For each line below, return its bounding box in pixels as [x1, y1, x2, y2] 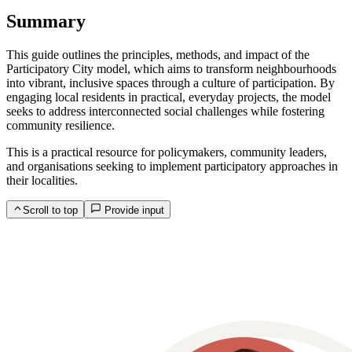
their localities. [6, 174, 78, 188]
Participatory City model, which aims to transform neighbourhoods [6, 62, 336, 76]
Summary [6, 11, 86, 32]
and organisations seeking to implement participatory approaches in [6, 159, 338, 174]
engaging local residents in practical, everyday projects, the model [6, 90, 331, 104]
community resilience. [6, 119, 118, 133]
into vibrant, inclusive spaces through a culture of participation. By [6, 76, 335, 90]
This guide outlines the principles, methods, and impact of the [6, 48, 310, 62]
